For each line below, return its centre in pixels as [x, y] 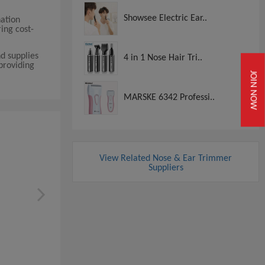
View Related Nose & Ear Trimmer [166, 158]
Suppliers [166, 168]
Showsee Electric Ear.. [165, 18]
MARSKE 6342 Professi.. [169, 97]
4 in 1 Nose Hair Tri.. [163, 58]
